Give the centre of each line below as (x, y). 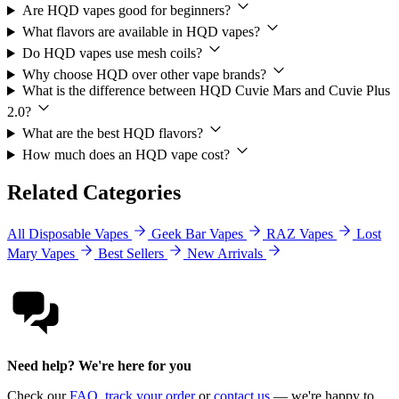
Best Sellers (131, 254)
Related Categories (94, 193)
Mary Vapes (41, 254)
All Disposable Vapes (68, 234)
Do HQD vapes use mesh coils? (114, 53)
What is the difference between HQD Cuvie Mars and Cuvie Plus (206, 91)
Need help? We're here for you (99, 366)
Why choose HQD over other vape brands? (146, 75)
